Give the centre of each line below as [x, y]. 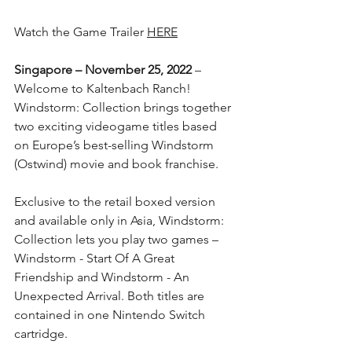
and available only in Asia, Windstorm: [121, 220]
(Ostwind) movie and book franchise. [116, 163]
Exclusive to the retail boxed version [116, 201]
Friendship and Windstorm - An [103, 277]
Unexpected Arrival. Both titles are [111, 295]
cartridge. [41, 333]
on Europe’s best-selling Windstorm [115, 145]
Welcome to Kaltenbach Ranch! [104, 88]
